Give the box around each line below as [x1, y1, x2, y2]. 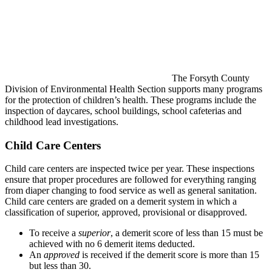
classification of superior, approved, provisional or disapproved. [5, 207, 247, 218]
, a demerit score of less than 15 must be [110, 228, 263, 239]
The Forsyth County [172, 72, 250, 83]
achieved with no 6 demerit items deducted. [29, 239, 195, 250]
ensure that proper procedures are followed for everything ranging [5, 174, 256, 185]
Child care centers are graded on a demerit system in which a [5, 196, 237, 207]
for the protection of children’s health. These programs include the [5, 94, 256, 105]
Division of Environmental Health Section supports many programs [5, 83, 262, 94]
